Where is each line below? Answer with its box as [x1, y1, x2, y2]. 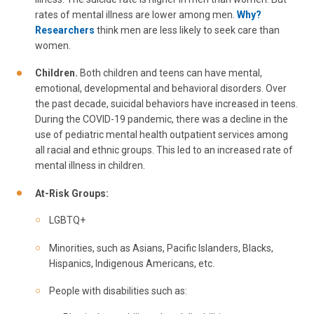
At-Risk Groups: [35, 187, 109, 199]
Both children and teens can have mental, [78, 67, 262, 79]
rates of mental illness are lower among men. [35, 8, 237, 20]
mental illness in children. [35, 160, 145, 172]
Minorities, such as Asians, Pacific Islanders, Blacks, [49, 242, 273, 254]
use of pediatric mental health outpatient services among [35, 129, 288, 141]
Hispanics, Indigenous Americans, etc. [49, 257, 214, 269]
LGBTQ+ [49, 214, 86, 226]
